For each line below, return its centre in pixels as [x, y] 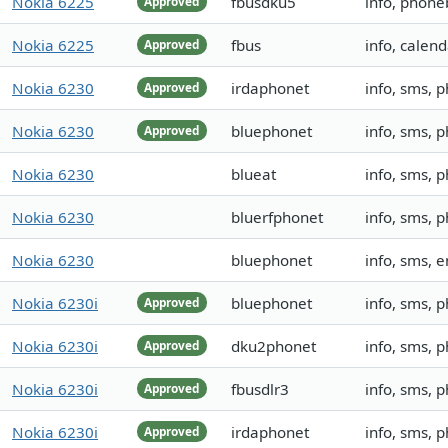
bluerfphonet [277, 217]
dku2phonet [273, 346]
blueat [253, 174]
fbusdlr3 [260, 389]
